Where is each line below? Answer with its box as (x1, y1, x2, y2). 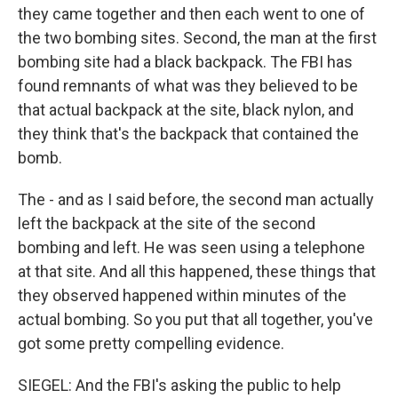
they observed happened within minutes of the (18, 286, 346, 305)
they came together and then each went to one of (18, 4, 365, 23)
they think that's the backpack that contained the (18, 124, 359, 143)
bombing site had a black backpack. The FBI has (18, 52, 353, 71)
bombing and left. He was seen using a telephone (18, 238, 365, 257)
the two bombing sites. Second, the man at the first (18, 28, 377, 47)
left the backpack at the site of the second (18, 214, 315, 233)
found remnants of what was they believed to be (18, 76, 358, 95)
